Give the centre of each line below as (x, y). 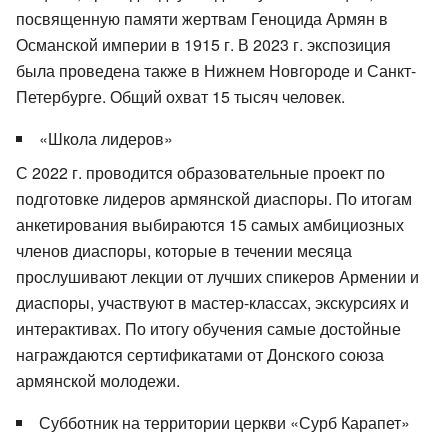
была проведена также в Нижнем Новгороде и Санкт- (216, 70)
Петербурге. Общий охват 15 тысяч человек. (180, 96)
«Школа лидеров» (106, 138)
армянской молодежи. (98, 380)
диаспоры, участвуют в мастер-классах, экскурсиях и (212, 302)
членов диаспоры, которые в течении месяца (184, 250)
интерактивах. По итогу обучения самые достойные (208, 328)
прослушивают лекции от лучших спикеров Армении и (217, 276)
